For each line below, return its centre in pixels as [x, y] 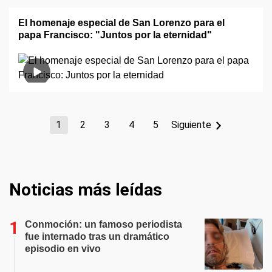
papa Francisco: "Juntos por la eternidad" [115, 35]
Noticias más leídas [86, 190]
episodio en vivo [63, 249]
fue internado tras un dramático [97, 236]
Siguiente [191, 125]
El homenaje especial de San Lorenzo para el [121, 23]
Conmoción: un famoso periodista [104, 224]
